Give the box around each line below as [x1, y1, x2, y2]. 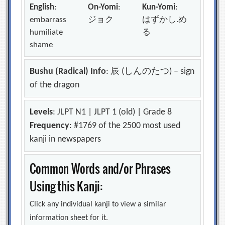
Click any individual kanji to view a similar [30, 200, 167, 208]
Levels [30, 107, 53, 117]
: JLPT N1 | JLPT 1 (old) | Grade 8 [53, 107, 172, 117]
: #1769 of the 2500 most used [69, 121, 181, 131]
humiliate [30, 28, 63, 37]
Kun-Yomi [142, 3, 176, 12]
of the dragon [30, 80, 80, 90]
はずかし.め [142, 16, 187, 24]
